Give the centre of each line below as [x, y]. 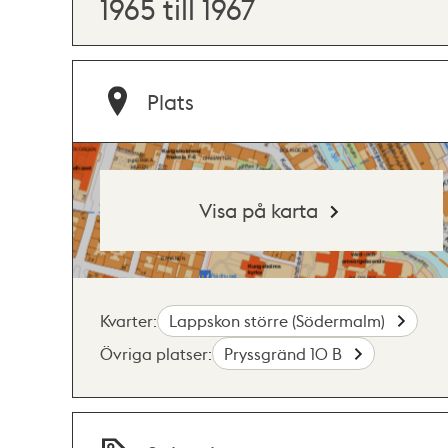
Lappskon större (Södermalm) [279, 320]
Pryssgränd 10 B [285, 353]
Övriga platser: [156, 353]
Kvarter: [128, 320]
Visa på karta [259, 209]
